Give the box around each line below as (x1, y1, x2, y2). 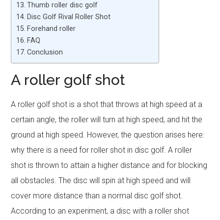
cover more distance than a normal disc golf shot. (11, 191, 183, 200)
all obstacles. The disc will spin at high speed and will (11, 176, 191, 185)
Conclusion (27, 48, 63, 56)
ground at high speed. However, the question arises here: (11, 130, 205, 139)
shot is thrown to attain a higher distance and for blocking (11, 161, 208, 170)
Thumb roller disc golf (27, 1, 98, 9)
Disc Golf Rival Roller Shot (27, 13, 111, 21)
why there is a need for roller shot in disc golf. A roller (11, 145, 192, 155)
